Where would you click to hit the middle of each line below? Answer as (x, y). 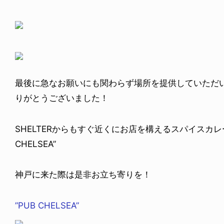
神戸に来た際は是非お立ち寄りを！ (83, 175)
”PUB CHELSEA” (47, 205)
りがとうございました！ (62, 98)
